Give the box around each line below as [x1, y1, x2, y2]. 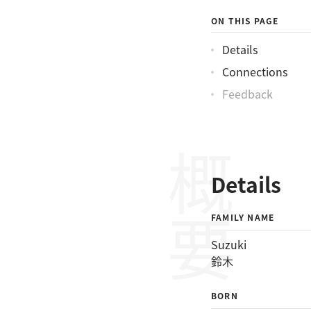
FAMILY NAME [211, 211, 275, 223]
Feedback [222, 85, 273, 102]
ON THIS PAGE [211, 15, 279, 26]
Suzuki [211, 236, 246, 253]
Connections [222, 63, 287, 80]
